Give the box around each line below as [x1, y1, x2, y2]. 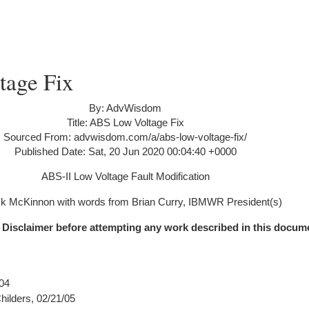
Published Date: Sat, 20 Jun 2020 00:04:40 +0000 [14, 146, 237, 157]
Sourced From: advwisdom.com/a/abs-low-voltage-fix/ [3, 131, 247, 143]
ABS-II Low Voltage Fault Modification [41, 170, 210, 182]
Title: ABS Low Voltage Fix [66, 117, 184, 128]
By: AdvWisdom [89, 102, 161, 114]
